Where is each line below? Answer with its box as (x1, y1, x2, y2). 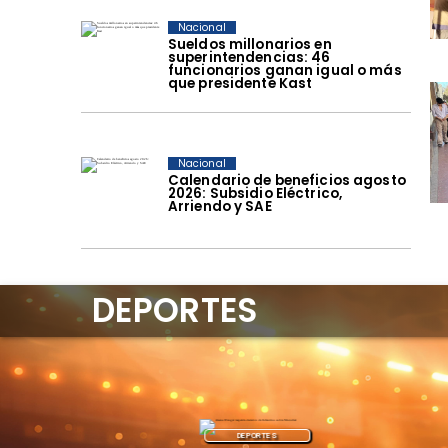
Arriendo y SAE (167, 196, 272, 216)
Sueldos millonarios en (167, 34, 332, 54)
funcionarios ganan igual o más (167, 60, 402, 80)
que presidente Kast (167, 73, 313, 93)
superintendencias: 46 (167, 47, 331, 67)
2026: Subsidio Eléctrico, (167, 183, 343, 203)
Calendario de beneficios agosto (167, 170, 406, 190)
